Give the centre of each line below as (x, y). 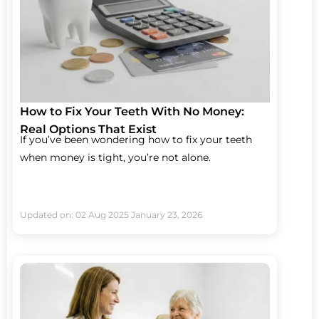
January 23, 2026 (167, 215)
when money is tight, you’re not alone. (115, 157)
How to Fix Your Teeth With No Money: (132, 111)
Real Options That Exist (88, 129)
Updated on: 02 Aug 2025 (74, 215)
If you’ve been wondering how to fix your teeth (136, 139)
